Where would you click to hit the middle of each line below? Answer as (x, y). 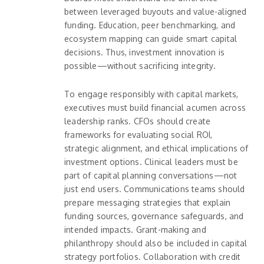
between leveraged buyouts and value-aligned (156, 11)
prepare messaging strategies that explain (148, 202)
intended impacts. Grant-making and (135, 229)
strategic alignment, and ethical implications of (156, 148)
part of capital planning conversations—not (151, 175)
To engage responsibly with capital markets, (151, 94)
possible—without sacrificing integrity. (140, 65)
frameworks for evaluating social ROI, (138, 134)
